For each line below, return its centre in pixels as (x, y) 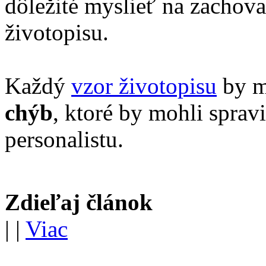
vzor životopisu (144, 86)
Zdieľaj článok (79, 202)
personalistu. (64, 139)
